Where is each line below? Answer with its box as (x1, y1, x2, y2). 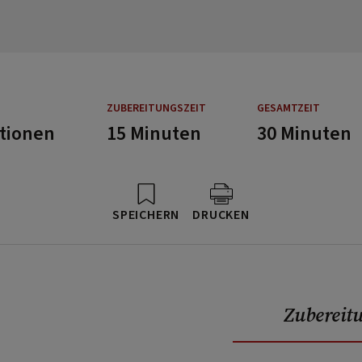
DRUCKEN (192, 206, 250, 224)
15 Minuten (107, 120, 202, 148)
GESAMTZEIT (256, 100, 320, 116)
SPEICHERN (112, 206, 180, 224)
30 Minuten (256, 120, 351, 148)
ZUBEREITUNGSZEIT (107, 100, 207, 116)
